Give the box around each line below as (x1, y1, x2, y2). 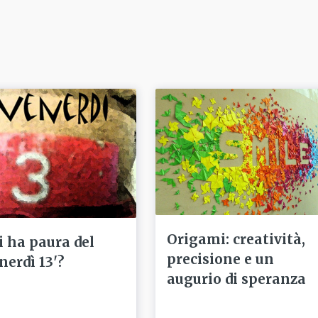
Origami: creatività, (167, 230, 306, 248)
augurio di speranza (167, 270, 307, 287)
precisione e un (167, 250, 275, 268)
